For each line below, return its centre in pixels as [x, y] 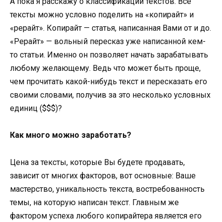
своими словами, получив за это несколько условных [110, 95]
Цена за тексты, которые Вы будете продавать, [97, 162]
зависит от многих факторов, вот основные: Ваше [103, 175]
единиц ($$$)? [36, 109]
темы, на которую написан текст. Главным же [94, 202]
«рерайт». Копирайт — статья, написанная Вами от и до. [111, 28]
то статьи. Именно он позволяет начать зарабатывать [109, 55]
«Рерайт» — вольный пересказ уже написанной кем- [108, 42]
